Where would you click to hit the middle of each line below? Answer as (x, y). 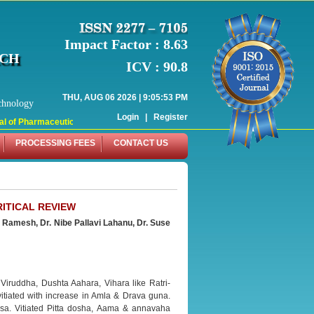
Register (171, 117)
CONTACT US (141, 143)
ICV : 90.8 (157, 66)
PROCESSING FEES (55, 143)
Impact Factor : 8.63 (126, 44)
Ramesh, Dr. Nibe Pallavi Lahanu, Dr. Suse (87, 223)
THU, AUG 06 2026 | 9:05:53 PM (125, 97)
